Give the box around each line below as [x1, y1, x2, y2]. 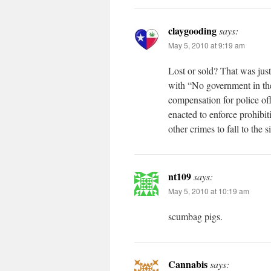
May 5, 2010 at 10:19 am [168, 186, 249, 196]
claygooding [168, 24, 217, 38]
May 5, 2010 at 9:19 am [168, 40, 245, 50]
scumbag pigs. [168, 210, 223, 223]
